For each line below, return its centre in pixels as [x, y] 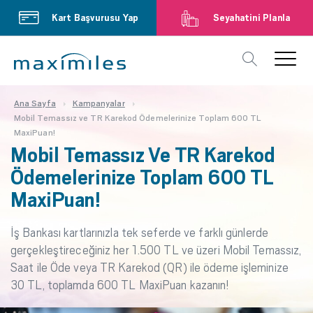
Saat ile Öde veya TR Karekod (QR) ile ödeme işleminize [150, 268]
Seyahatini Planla [252, 17]
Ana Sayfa [35, 103]
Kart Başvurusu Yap [95, 17]
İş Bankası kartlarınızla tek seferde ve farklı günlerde [140, 233]
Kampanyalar [99, 103]
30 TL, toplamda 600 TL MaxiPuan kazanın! [120, 285]
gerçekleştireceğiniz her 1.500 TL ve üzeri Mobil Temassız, [156, 250]
